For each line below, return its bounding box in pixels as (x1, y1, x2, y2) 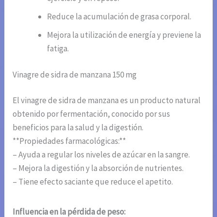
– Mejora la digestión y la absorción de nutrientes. (13, 163, 184, 174)
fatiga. (47, 43, 69, 54)
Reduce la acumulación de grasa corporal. (47, 11, 192, 22)
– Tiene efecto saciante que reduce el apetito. (13, 176, 173, 187)
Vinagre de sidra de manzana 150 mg (13, 69, 137, 80)
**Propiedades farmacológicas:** (13, 136, 126, 147)
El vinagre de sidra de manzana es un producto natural (13, 95, 201, 106)
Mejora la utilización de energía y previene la (47, 30, 201, 41)
